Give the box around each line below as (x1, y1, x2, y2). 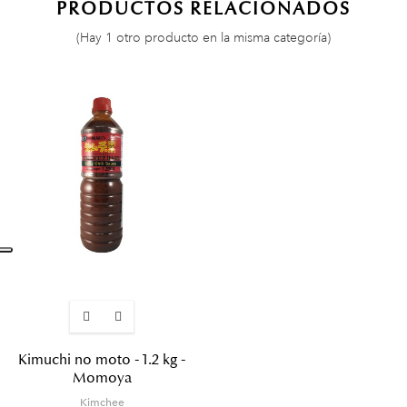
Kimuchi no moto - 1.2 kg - (18, 351, 185, 370)
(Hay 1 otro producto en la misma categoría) (76, 29, 331, 46)
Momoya (72, 369, 132, 388)
